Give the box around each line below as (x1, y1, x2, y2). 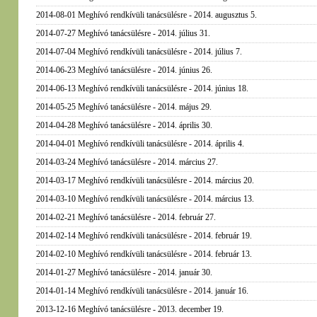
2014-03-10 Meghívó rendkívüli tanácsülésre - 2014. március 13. (35, 194, 254, 204)
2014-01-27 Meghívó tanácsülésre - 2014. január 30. (35, 267, 212, 277)
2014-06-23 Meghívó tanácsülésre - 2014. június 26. (35, 65, 212, 75)
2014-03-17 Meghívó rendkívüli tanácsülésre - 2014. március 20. (35, 175, 254, 185)
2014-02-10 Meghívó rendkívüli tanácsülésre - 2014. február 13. (35, 249, 252, 259)
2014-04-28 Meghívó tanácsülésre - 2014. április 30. (35, 120, 212, 130)
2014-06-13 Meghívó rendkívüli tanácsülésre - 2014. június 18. (35, 83, 248, 93)
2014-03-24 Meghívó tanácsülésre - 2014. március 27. (35, 157, 218, 167)
